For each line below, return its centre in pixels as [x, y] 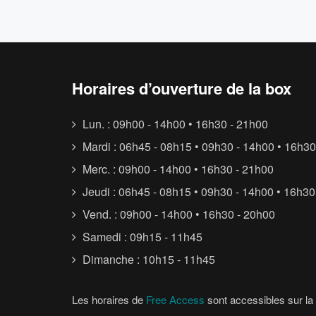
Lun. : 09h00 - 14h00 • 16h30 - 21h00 [174, 124]
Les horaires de [109, 300]
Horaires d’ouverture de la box [182, 89]
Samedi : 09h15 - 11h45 [141, 237]
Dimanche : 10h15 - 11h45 [147, 260]
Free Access [175, 300]
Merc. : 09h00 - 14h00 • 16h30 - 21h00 [177, 169]
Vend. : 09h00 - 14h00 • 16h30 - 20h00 [177, 214]
